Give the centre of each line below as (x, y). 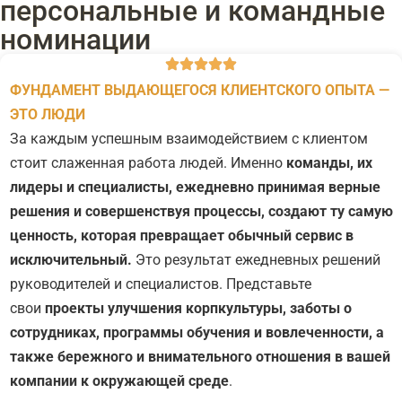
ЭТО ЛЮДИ (48, 115)
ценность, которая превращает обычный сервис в (182, 236)
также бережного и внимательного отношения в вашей (200, 357)
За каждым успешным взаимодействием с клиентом (189, 139)
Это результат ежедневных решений (256, 260)
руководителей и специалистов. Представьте (161, 284)
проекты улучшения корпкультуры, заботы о (198, 309)
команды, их (329, 163)
